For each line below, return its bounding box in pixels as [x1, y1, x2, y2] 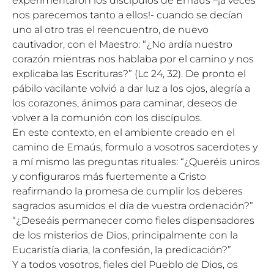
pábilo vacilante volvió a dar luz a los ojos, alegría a [12, 83, 250, 94]
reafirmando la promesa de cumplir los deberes [12, 185, 243, 197]
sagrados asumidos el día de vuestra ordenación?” [12, 200, 253, 212]
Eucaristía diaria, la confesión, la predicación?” [12, 244, 231, 256]
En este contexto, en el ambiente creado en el [12, 127, 235, 138]
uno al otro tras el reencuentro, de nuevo [12, 24, 209, 35]
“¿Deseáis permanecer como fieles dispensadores [12, 215, 254, 226]
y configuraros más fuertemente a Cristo [12, 171, 206, 182]
